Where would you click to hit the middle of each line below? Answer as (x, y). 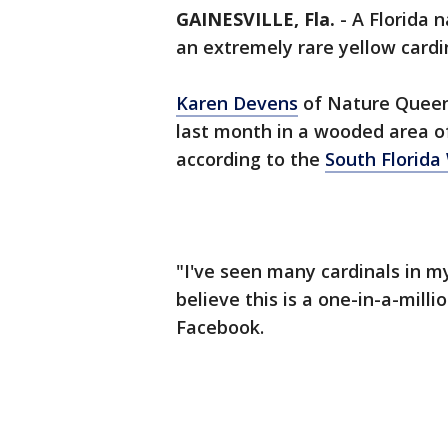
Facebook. (222, 327)
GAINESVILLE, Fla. (255, 19)
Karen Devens (237, 103)
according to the (250, 159)
